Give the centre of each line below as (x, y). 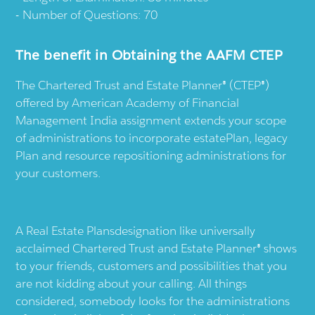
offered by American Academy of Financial (128, 103)
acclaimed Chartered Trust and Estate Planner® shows (156, 249)
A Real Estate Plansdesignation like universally (136, 231)
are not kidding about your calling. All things (131, 284)
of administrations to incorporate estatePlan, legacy (152, 138)
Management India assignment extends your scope (151, 121)
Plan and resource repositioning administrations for (151, 156)
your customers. (58, 173)
